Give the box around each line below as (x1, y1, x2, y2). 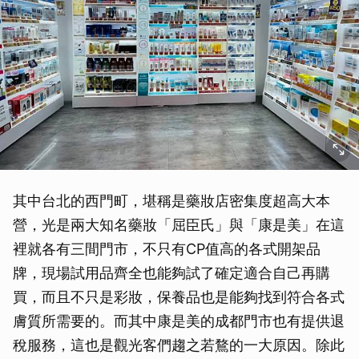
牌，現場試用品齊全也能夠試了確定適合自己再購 (13, 264, 330, 281)
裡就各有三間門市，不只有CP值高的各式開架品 (13, 240, 321, 257)
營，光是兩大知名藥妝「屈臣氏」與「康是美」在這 (13, 216, 345, 233)
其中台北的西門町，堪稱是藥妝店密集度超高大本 (13, 192, 330, 209)
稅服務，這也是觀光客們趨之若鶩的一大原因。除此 (13, 336, 345, 353)
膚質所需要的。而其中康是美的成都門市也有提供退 (13, 312, 345, 329)
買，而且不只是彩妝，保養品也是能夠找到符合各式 (13, 288, 345, 305)
